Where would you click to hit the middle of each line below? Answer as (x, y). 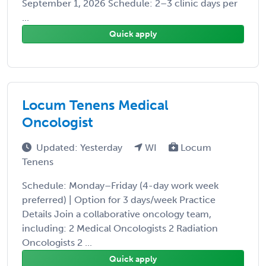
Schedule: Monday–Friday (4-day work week (120, 185)
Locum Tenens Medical (95, 105)
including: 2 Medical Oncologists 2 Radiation (120, 228)
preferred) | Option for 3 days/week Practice (119, 199)
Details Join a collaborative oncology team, (117, 214)
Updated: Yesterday (80, 147)
